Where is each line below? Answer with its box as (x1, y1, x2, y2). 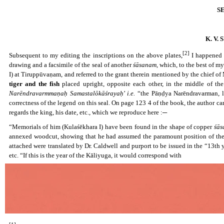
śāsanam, (132, 61, 159, 69)
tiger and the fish (9, 80, 59, 88)
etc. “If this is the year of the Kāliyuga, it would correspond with (9, 151, 181, 159)
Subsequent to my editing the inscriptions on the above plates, (9, 51, 183, 59)
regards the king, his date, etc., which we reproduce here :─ (9, 108, 167, 116)
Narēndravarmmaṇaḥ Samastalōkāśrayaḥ (9, 89, 123, 97)
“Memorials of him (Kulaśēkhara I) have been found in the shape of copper (9, 123, 214, 131)
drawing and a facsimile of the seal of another (9, 61, 133, 69)
